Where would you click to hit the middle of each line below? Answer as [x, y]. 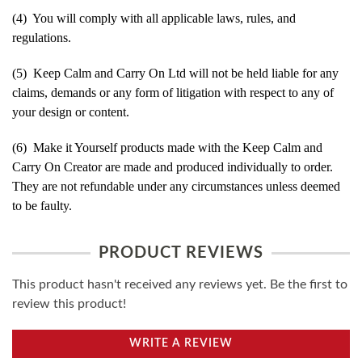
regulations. [42, 37]
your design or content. [71, 112]
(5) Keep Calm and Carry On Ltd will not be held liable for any [175, 73]
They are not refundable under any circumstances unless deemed [176, 186]
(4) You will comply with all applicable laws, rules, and [154, 18]
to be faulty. [42, 205]
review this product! [69, 303]
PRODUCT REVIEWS [181, 253]
